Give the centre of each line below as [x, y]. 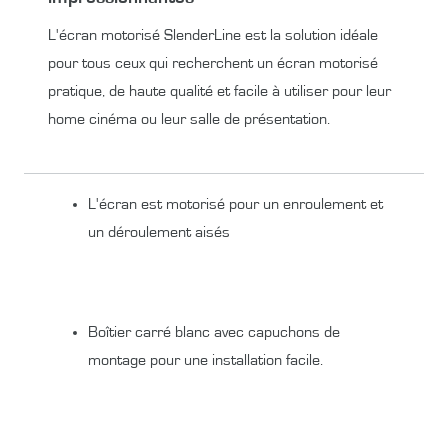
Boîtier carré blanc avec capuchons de [214, 331]
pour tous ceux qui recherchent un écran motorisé [213, 62]
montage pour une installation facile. [205, 359]
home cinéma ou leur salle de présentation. [189, 118]
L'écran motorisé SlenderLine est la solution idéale [213, 34]
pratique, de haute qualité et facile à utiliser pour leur [219, 90]
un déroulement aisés [159, 231]
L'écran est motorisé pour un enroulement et [235, 203]
